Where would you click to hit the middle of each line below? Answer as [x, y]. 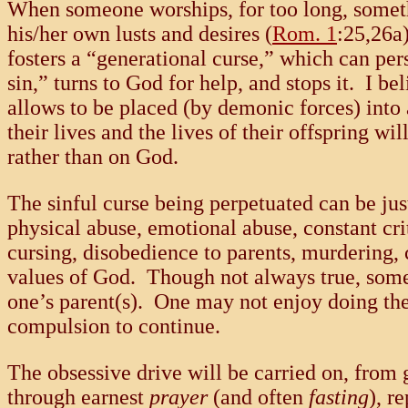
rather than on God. [93, 157]
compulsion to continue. [114, 326]
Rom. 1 [305, 34]
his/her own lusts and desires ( [140, 34]
